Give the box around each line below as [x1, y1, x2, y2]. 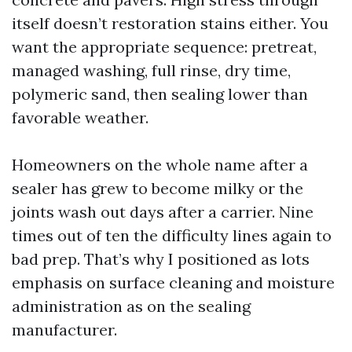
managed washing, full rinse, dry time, [12, 60, 291, 80]
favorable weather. [12, 108, 148, 127]
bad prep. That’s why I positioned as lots [12, 249, 310, 269]
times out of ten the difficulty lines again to [12, 225, 332, 245]
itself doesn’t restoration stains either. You [12, 13, 328, 33]
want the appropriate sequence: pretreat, [12, 37, 317, 57]
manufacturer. [12, 320, 117, 339]
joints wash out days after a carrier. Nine [12, 202, 313, 222]
